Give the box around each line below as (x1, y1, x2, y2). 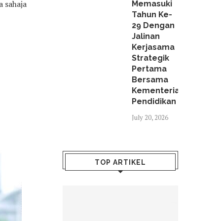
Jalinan (132, 32, 160, 41)
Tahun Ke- (132, 10, 172, 19)
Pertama (132, 64, 167, 74)
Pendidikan (132, 97, 176, 106)
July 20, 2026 (132, 113, 168, 122)
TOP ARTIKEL (95, 158, 146, 166)
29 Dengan (132, 21, 175, 30)
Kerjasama (132, 42, 175, 52)
